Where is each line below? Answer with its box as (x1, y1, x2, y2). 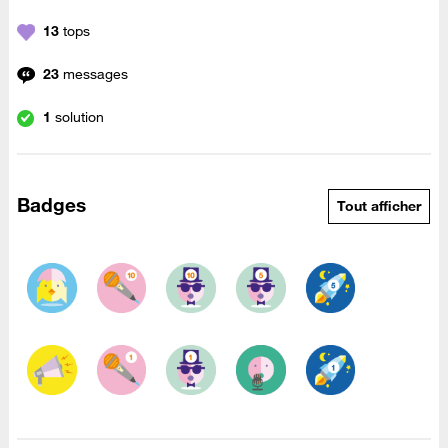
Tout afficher (337, 197, 421, 216)
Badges (17, 192, 87, 217)
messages (62, 65, 128, 84)
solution (54, 108, 104, 127)
